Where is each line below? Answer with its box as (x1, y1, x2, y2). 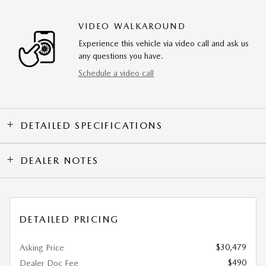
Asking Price (20, 242, 64, 252)
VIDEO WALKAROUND (78, 21, 186, 31)
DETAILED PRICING (20, 213, 119, 225)
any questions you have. (78, 50, 163, 61)
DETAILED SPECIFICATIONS (20, 119, 163, 131)
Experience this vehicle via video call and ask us (78, 38, 249, 48)
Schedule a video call (78, 68, 154, 78)
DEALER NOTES (20, 154, 99, 166)
